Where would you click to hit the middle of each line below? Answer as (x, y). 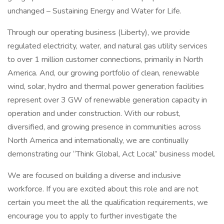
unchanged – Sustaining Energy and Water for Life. (94, 11)
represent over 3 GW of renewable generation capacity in (107, 100)
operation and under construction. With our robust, (94, 113)
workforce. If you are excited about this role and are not (103, 189)
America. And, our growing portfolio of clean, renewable (103, 73)
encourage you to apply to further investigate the (92, 216)
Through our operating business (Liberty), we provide (99, 32)
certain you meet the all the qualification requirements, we (108, 202)
